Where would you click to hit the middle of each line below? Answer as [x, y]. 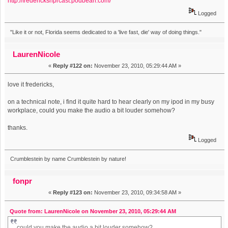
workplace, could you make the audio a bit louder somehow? [92, 110]
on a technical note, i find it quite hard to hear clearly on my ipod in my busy [111, 102]
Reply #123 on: [73, 193]
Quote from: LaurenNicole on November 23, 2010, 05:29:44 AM [93, 211]
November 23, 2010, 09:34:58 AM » [137, 193]
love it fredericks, [31, 84]
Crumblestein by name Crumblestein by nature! [68, 159]
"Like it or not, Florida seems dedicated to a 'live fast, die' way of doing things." [106, 32]
